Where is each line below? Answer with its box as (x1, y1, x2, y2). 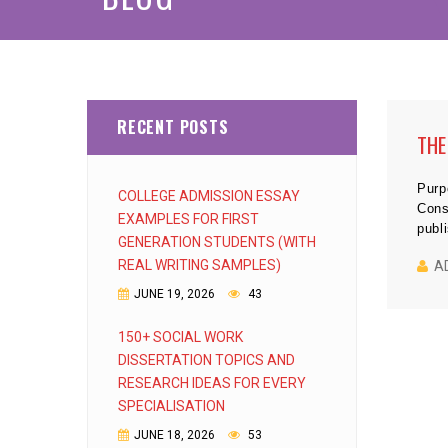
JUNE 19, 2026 (134, 287, 215, 301)
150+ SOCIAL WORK (118, 329, 243, 345)
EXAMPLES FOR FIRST (118, 211, 259, 227)
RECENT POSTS (117, 115, 229, 139)
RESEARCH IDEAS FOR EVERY (118, 375, 306, 391)
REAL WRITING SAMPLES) (118, 257, 281, 273)
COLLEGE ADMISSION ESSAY (118, 188, 300, 204)
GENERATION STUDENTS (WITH (118, 234, 316, 250)
